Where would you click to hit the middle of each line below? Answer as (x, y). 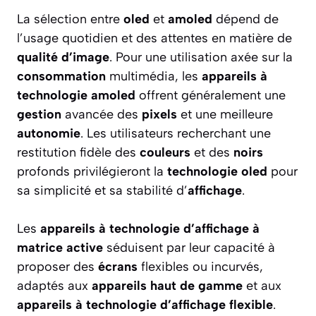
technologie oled (217, 172)
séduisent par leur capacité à (189, 248)
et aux (262, 286)
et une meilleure (225, 115)
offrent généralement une (211, 96)
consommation (61, 77)
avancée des (102, 115)
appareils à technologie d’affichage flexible (145, 305)
